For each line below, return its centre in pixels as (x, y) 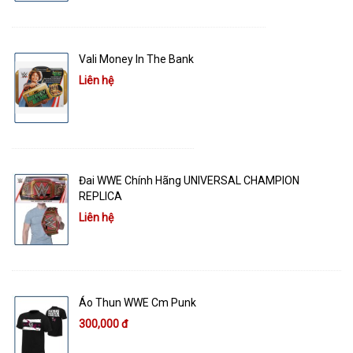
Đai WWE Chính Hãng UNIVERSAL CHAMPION (189, 181)
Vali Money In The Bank (136, 59)
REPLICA (100, 197)
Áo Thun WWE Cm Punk (137, 303)
